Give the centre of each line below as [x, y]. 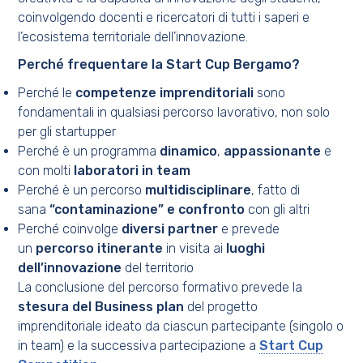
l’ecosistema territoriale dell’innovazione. [133, 36]
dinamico [189, 151]
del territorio [158, 267]
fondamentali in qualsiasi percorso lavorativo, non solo [174, 112]
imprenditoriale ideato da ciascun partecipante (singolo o [181, 326]
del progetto [223, 306]
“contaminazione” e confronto [147, 209]
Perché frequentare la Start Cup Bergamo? [159, 65]
